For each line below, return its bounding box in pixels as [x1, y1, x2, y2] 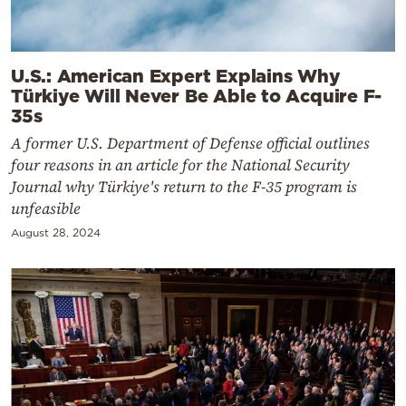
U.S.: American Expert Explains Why [11, 64, 341, 85]
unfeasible [11, 197, 81, 219]
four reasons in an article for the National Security [11, 153, 350, 176]
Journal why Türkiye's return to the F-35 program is [11, 175, 357, 198]
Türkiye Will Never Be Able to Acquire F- [11, 84, 382, 105]
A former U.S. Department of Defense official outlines [11, 131, 370, 154]
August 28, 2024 [11, 226, 101, 238]
